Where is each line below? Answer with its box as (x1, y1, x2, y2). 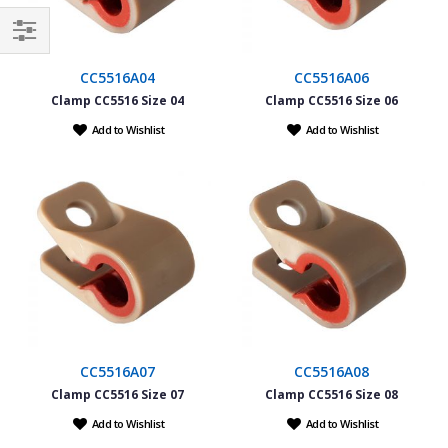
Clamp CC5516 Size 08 (264, 385, 398, 403)
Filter (10, 46, 48, 69)
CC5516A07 (79, 361, 155, 381)
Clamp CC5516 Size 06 (264, 91, 398, 109)
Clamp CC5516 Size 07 (50, 385, 184, 403)
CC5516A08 (293, 361, 369, 381)
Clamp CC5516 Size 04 (50, 91, 184, 109)
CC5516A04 (79, 67, 155, 87)
